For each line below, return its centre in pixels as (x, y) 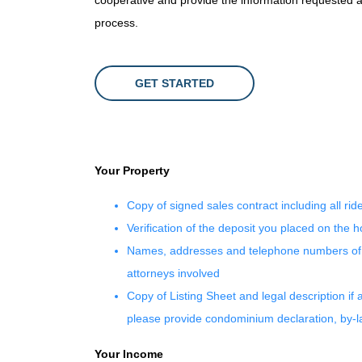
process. (116, 23)
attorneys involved (173, 273)
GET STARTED (175, 83)
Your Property (132, 170)
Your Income (129, 354)
